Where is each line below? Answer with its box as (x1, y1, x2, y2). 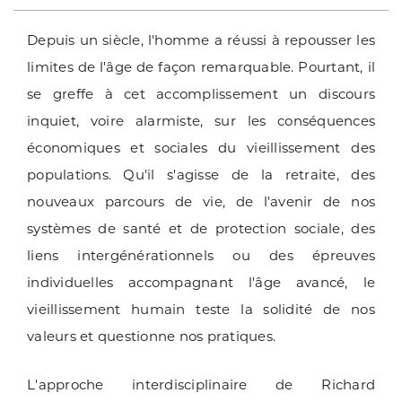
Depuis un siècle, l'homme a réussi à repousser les (27, 31, 375, 49)
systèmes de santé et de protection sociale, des (27, 220, 375, 238)
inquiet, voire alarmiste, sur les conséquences (27, 112, 375, 130)
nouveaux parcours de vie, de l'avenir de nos (27, 193, 375, 211)
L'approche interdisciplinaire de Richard (27, 376, 375, 394)
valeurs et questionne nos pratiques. (27, 328, 275, 345)
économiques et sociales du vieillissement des (27, 139, 375, 157)
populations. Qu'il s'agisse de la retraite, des (27, 166, 375, 184)
